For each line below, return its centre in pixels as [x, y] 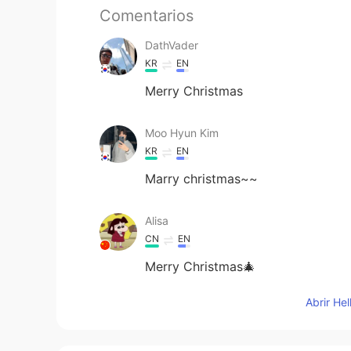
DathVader [172, 45]
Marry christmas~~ [201, 179]
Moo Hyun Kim [182, 133]
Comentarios [147, 16]
